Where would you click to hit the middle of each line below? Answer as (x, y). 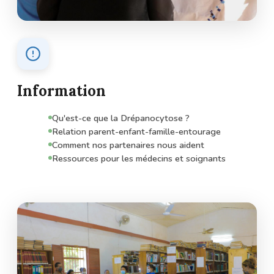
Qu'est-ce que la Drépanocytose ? (121, 118)
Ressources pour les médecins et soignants (139, 158)
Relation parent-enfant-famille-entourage (136, 131)
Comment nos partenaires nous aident (128, 145)
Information (61, 91)
